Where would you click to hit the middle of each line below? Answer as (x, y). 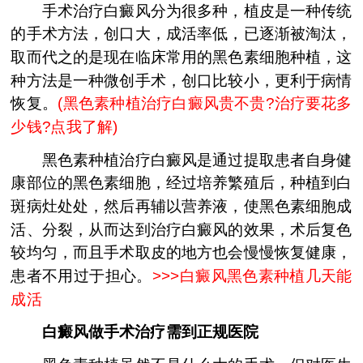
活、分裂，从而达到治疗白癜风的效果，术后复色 (181, 229)
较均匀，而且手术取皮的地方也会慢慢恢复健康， (181, 252)
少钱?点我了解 (62, 127)
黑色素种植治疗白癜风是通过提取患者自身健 (181, 160)
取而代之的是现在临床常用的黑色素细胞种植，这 (181, 57)
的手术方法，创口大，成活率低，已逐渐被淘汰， (181, 34)
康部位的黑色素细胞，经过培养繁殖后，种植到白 (181, 183)
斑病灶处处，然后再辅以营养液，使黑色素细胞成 (181, 206)
